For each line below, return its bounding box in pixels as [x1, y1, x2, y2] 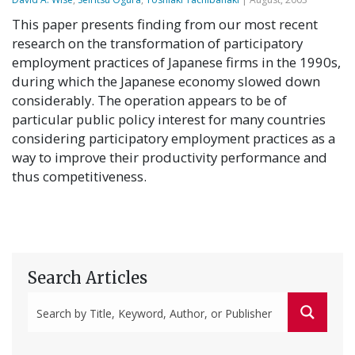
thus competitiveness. [12, 167, 150, 186]
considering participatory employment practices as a [12, 129, 335, 148]
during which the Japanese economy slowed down [12, 72, 320, 91]
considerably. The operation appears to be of [12, 91, 287, 110]
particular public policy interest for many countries [12, 110, 326, 129]
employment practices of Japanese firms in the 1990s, [12, 53, 341, 72]
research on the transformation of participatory [12, 34, 303, 53]
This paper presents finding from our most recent [12, 15, 318, 34]
